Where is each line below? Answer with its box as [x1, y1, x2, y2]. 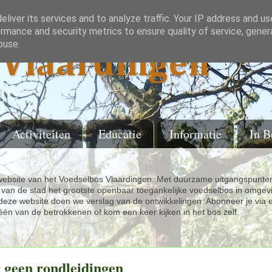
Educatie [98, 126, 141, 142]
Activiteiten [12, 126, 70, 142]
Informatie [169, 126, 222, 142]
